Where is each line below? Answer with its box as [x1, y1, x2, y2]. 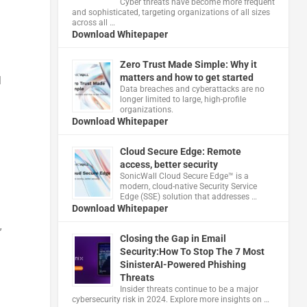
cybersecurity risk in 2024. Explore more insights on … [71, 294, 269, 304]
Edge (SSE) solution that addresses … [119, 191, 257, 201]
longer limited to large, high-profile [119, 94, 246, 104]
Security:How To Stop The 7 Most [119, 245, 265, 257]
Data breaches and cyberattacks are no [119, 84, 265, 94]
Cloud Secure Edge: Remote [119, 145, 241, 157]
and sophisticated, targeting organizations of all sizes [71, 7, 270, 17]
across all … [71, 17, 115, 27]
